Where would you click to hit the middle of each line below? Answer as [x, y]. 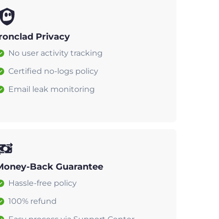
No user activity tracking [55, 53]
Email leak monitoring [52, 89]
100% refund [33, 201]
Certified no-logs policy [53, 71]
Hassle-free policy [43, 183]
